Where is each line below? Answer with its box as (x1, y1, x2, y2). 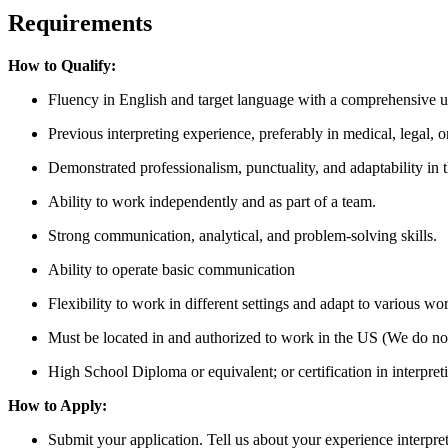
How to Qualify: (8, 57, 116, 75)
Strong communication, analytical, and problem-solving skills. (48, 227, 437, 245)
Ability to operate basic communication (48, 261, 295, 279)
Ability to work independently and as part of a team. (48, 193, 376, 211)
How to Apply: (8, 397, 107, 415)
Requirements (8, 10, 152, 37)
